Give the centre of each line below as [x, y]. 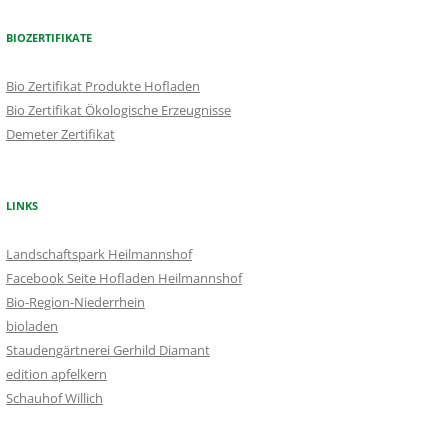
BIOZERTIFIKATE [49, 37]
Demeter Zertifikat [60, 134]
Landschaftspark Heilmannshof [99, 254]
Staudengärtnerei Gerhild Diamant [108, 350]
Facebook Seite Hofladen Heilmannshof [124, 278]
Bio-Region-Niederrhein [75, 302]
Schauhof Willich [54, 398]
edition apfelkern [56, 374]
